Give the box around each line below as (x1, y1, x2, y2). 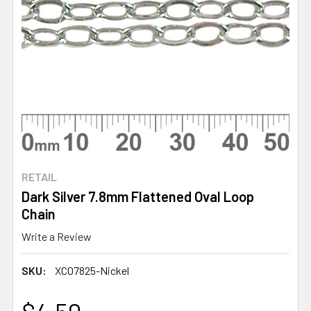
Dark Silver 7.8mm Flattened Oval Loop (22, 188, 254, 205)
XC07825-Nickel (55, 263, 129, 277)
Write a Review (22, 229, 92, 243)
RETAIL (22, 170, 57, 183)
